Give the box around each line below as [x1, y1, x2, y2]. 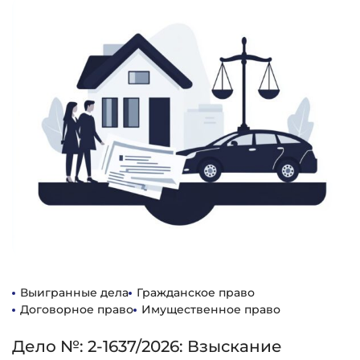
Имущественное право [141, 302, 280, 317]
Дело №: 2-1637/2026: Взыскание [12, 337, 282, 356]
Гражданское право [137, 285, 255, 300]
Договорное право [20, 302, 133, 317]
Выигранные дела [20, 285, 129, 300]
